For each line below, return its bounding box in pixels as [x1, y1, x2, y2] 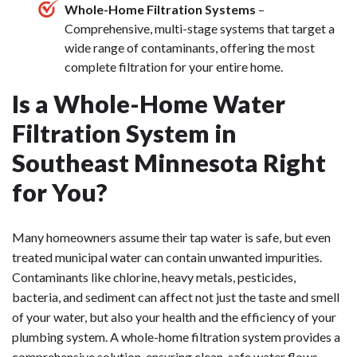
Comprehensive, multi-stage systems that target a [65, 20, 335, 36]
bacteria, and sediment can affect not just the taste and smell [12, 288, 339, 304]
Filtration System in [12, 117, 237, 148]
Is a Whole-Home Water [12, 88, 285, 119]
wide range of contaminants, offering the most [65, 39, 315, 55]
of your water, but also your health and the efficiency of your [12, 308, 336, 324]
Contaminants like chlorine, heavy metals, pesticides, [12, 269, 296, 284]
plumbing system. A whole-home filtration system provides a [12, 328, 340, 344]
